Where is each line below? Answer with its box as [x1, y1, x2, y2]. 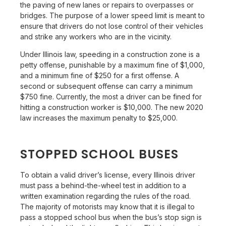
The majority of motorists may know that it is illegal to [20, 202, 195, 211]
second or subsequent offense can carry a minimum [20, 81, 193, 90]
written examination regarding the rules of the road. [20, 191, 191, 200]
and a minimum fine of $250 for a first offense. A [20, 71, 180, 80]
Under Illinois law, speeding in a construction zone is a [20, 49, 200, 59]
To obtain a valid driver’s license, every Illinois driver [20, 170, 196, 179]
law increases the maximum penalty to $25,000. [20, 113, 178, 122]
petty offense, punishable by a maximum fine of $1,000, [20, 60, 205, 69]
